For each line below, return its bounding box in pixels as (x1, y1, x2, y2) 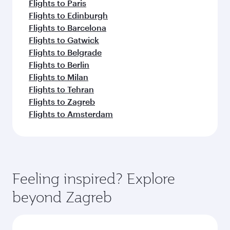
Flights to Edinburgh (29, 10, 108, 20)
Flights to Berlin (29, 60, 89, 69)
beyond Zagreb (12, 187, 112, 206)
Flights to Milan (29, 72, 88, 82)
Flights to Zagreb (29, 97, 95, 106)
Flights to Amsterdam (29, 109, 113, 119)
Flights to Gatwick (29, 35, 99, 45)
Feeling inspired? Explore (12, 169, 175, 188)
